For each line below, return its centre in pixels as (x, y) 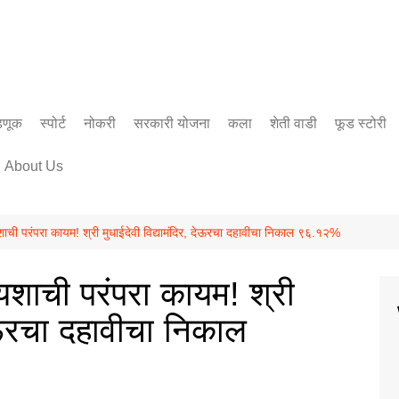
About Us (34, 166)
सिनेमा (247, 160)
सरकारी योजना (172, 123)
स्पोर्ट (53, 123)
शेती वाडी (293, 123)
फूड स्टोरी (361, 123)
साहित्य (248, 190)
